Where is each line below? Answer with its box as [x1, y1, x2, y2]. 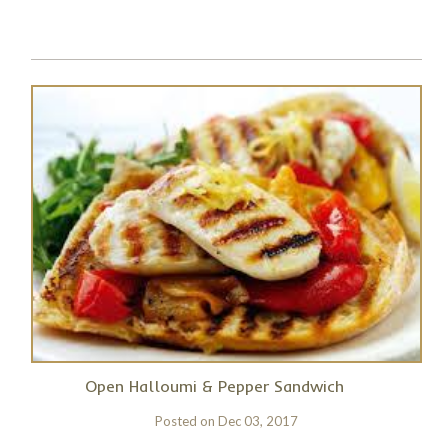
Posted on [154, 413, 218, 429]
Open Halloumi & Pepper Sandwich [85, 376, 345, 396]
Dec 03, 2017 [217, 413, 298, 429]
